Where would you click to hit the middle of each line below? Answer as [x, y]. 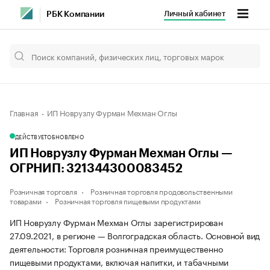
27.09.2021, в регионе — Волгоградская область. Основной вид [135, 235]
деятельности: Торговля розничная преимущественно [116, 248]
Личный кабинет [194, 14]
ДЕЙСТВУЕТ [31, 136]
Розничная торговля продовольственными [162, 191]
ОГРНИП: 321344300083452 [96, 169]
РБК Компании [75, 14]
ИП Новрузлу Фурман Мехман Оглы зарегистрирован [116, 222]
